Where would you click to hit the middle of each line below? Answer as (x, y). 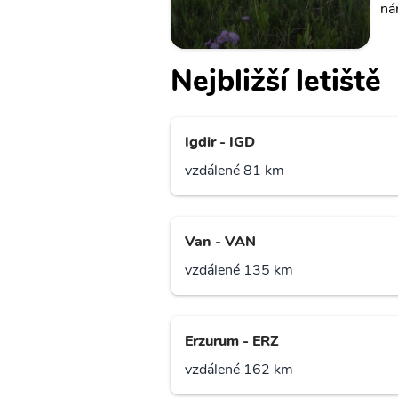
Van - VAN (220, 242)
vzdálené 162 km (239, 370)
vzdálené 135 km (239, 271)
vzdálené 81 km (235, 171)
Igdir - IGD (220, 143)
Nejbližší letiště (276, 81)
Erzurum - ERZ (232, 342)
